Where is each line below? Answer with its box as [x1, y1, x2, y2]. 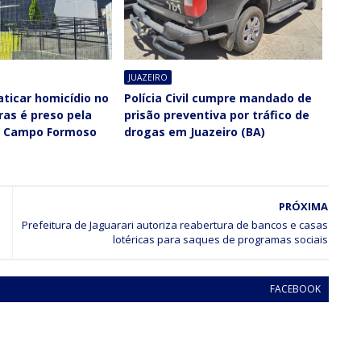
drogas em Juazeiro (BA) [124, 123, 266, 139]
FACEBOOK [270, 281, 321, 296]
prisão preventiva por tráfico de [124, 106, 310, 122]
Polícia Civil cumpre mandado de [124, 89, 313, 106]
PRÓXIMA [279, 198, 328, 214]
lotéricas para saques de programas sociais [113, 231, 328, 247]
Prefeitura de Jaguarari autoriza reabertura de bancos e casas [22, 217, 328, 232]
